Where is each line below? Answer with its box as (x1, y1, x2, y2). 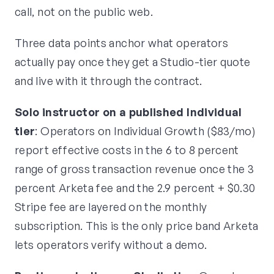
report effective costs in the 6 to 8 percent (15, 143, 239, 157)
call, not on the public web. (15, 5, 154, 19)
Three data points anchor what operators (15, 36, 229, 50)
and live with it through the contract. (15, 74, 202, 88)
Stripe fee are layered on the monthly (15, 200, 207, 214)
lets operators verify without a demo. (15, 238, 207, 252)
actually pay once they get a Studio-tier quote (15, 55, 251, 69)
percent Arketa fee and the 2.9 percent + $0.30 (15, 181, 256, 195)
